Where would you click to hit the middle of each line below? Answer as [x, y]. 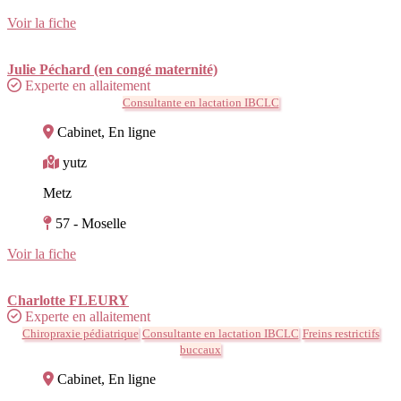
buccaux [200, 349]
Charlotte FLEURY [68, 300]
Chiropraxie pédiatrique [80, 333]
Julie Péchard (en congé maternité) [112, 69]
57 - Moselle [91, 223]
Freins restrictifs [341, 333]
